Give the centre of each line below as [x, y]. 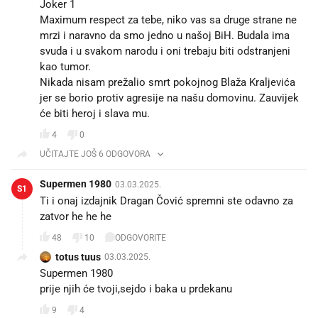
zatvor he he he [76, 217]
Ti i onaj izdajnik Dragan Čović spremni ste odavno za [166, 201]
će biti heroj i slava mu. [95, 114]
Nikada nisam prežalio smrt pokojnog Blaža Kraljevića [168, 83]
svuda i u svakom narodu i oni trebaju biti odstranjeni [165, 51]
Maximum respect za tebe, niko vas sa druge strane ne [168, 20]
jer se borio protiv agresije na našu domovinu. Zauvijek [169, 98]
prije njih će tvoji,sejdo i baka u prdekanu [136, 289]
